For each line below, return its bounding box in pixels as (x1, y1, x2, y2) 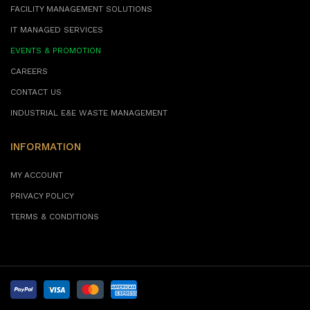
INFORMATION (10, 143, 81, 153)
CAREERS (10, 68, 48, 76)
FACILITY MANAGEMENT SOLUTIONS (10, 6, 152, 14)
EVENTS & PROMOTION (10, 47, 101, 55)
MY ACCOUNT (10, 172, 63, 180)
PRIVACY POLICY (10, 192, 74, 201)
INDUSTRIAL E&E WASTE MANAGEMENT (10, 109, 167, 118)
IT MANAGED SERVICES (10, 26, 103, 35)
